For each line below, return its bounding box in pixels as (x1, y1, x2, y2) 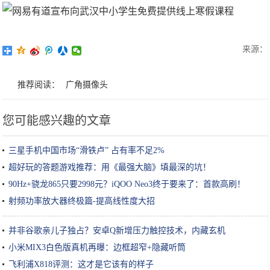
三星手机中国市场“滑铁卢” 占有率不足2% (8, 146, 165, 155)
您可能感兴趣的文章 (2, 114, 111, 127)
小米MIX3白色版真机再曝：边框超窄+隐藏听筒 (8, 243, 186, 252)
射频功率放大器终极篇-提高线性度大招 (8, 196, 155, 206)
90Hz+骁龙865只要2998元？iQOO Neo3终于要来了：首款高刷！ (8, 180, 246, 189)
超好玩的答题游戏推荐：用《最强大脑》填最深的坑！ (8, 163, 212, 172)
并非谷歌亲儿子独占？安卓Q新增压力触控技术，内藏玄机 (8, 226, 226, 235)
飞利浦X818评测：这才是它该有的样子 (8, 260, 154, 269)
